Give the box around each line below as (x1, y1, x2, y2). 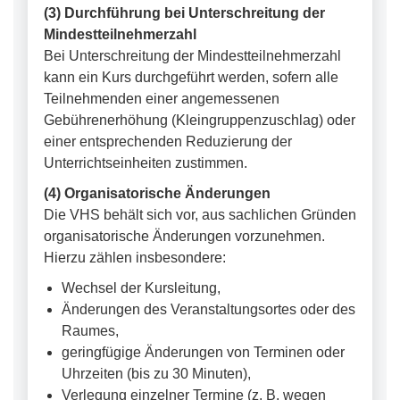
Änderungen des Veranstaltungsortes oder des (62, 302, 355, 317)
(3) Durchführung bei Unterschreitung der (44, 5, 325, 21)
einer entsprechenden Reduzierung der (44, 134, 292, 149)
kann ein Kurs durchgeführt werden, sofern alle (44, 70, 338, 85)
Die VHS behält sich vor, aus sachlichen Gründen (44, 207, 356, 222)
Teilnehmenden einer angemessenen (44, 91, 279, 106)
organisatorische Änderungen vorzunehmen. (44, 229, 325, 244)
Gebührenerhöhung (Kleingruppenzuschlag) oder (44, 112, 355, 128)
